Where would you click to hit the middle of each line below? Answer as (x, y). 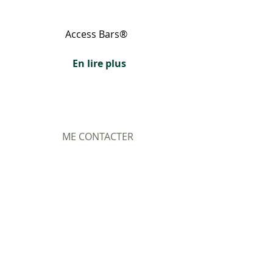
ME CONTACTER (97, 137)
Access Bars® (97, 34)
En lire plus (99, 64)
